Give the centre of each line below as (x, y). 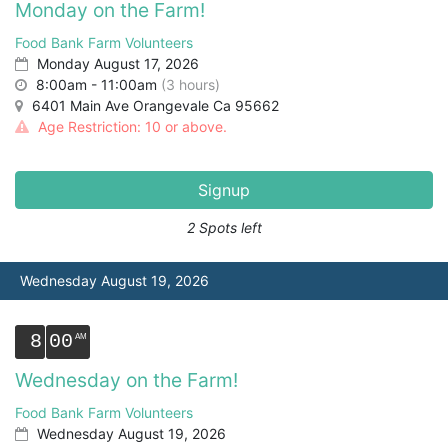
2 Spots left (224, 227)
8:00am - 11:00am (96, 84)
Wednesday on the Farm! (126, 380)
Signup (224, 190)
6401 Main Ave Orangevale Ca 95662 (153, 105)
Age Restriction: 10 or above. (130, 126)
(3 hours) (190, 84)
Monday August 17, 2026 (116, 63)
